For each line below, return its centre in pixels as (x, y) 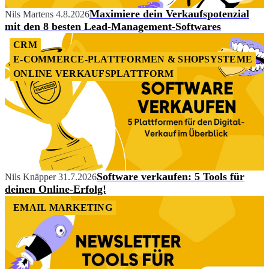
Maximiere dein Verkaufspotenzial (169, 14)
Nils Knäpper (30, 177)
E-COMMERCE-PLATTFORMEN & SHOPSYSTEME (133, 59)
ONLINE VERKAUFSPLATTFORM (93, 74)
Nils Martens (29, 14)
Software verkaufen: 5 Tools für (171, 176)
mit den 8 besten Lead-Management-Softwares (113, 27)
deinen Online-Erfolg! (56, 189)
